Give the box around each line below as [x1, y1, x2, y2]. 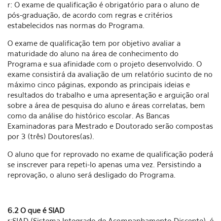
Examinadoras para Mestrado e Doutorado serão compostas [7, 121, 213, 130]
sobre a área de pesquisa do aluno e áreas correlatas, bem [7, 101, 205, 110]
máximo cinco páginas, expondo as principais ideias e [7, 80, 190, 89]
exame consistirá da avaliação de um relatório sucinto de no [7, 70, 213, 78]
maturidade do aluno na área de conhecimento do [7, 49, 179, 58]
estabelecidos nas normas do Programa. [7, 21, 145, 30]
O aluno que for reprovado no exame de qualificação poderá [7, 149, 213, 158]
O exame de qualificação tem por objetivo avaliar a [7, 38, 181, 47]
